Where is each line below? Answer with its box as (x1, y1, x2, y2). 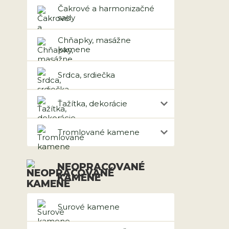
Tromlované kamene (58, 127, 140, 137)
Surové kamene (58, 202, 120, 212)
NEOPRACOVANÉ (57, 161, 145, 173)
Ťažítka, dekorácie (58, 99, 127, 108)
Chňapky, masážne (58, 35, 131, 45)
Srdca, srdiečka (58, 70, 115, 80)
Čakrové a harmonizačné (58, 4, 154, 13)
